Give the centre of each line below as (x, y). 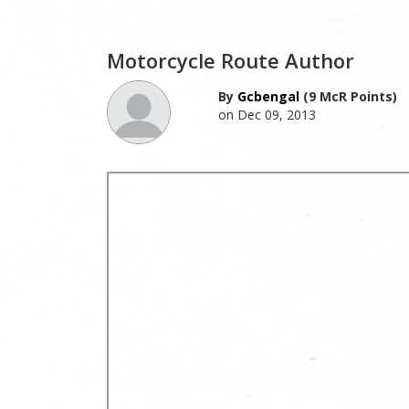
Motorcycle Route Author (231, 60)
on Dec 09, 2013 (267, 114)
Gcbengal (268, 96)
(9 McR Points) (348, 96)
